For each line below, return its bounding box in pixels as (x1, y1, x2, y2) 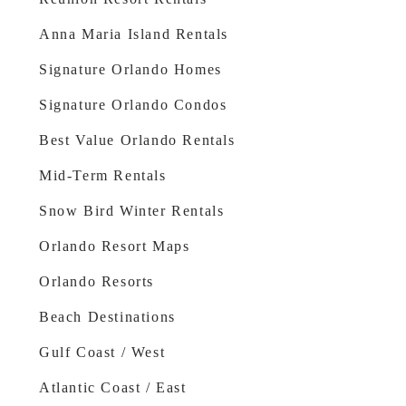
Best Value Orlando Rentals (39, 131, 236, 148)
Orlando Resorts (39, 273, 154, 289)
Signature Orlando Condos (39, 96, 227, 112)
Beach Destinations (39, 308, 176, 324)
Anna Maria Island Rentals (39, 25, 228, 42)
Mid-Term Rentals (39, 167, 167, 183)
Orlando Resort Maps (39, 237, 190, 254)
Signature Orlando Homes (39, 61, 222, 77)
